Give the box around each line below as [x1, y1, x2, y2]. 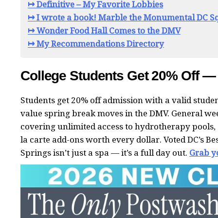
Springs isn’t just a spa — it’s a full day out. [20, 148, 189, 158]
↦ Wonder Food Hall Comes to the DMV [28, 25, 181, 36]
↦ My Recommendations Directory [28, 38, 164, 49]
